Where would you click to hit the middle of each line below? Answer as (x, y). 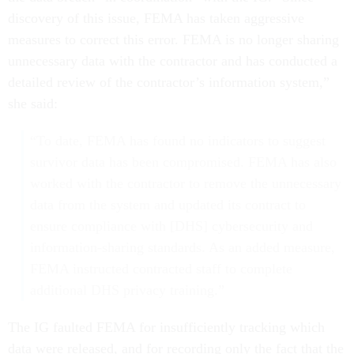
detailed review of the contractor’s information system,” (169, 82)
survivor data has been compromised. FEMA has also (183, 162)
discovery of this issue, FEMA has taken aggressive (156, 18)
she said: (33, 104)
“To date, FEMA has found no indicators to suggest (177, 141)
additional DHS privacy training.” (127, 290)
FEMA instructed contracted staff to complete (161, 269)
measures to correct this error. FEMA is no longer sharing (173, 40)
